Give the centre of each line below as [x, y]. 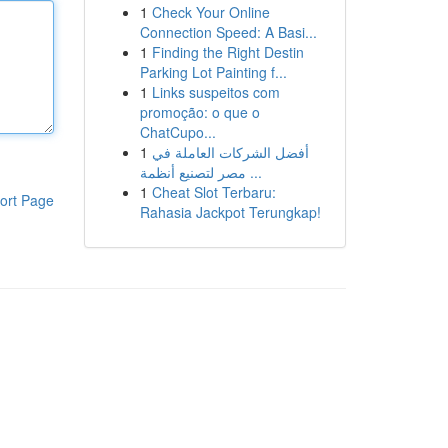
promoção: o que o [199, 112]
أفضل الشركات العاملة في [230, 152]
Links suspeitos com [215, 92]
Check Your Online [210, 12]
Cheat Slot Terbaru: [213, 192]
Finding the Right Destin [227, 52]
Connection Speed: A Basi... [228, 32]
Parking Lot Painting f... [213, 72]
